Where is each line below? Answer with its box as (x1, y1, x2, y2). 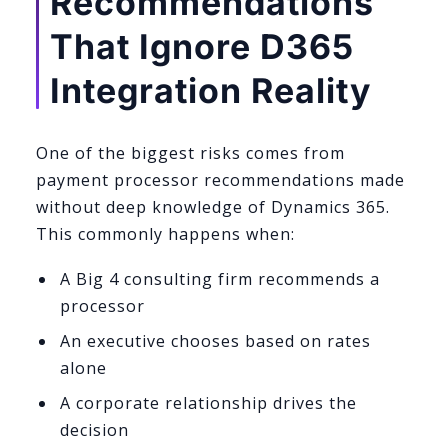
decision (59, 418, 129, 441)
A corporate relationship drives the (59, 391, 357, 414)
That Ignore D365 (50, 26, 354, 68)
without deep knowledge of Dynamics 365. (36, 196, 390, 219)
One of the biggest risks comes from (36, 142, 345, 165)
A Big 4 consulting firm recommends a (59, 267, 380, 290)
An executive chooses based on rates (59, 329, 371, 352)
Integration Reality (50, 70, 371, 112)
